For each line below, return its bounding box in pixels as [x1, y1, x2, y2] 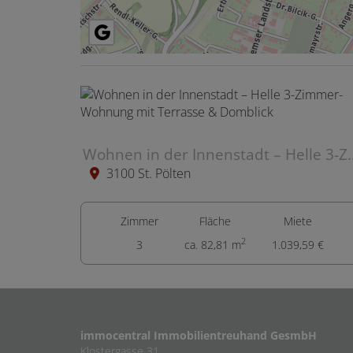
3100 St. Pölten [106, 164, 191, 182]
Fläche [199, 213, 231, 229]
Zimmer [121, 213, 159, 229]
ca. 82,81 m [184, 236, 241, 252]
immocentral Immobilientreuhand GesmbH [80, 327, 317, 343]
